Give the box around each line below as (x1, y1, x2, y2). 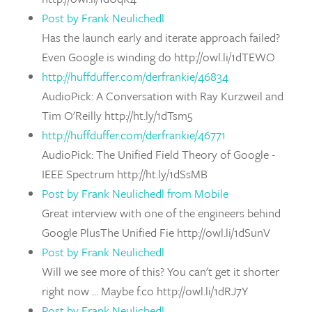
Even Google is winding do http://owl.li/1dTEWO (42, 48, 275, 65)
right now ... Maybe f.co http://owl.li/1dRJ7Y (42, 282, 248, 299)
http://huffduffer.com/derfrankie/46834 (42, 68, 228, 85)
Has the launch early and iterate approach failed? (42, 29, 280, 46)
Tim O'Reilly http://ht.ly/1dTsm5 (42, 107, 193, 124)
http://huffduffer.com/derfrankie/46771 (42, 126, 226, 143)
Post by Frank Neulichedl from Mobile (42, 185, 228, 202)
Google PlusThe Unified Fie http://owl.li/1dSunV (42, 224, 270, 241)
